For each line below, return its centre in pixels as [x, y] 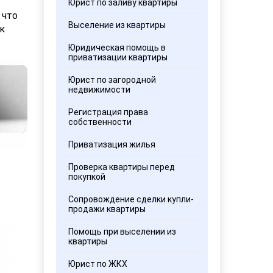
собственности [100, 122]
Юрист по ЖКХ [98, 264]
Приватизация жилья [112, 144]
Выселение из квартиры [117, 25]
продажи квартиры [107, 209]
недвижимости [100, 90]
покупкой [87, 177]
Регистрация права [108, 112]
